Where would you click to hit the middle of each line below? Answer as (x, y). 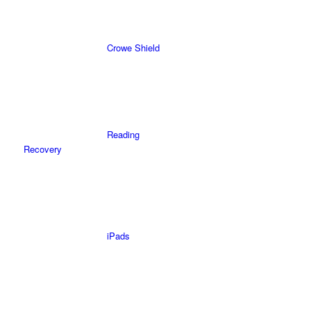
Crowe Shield (134, 48)
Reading (124, 134)
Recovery (43, 149)
